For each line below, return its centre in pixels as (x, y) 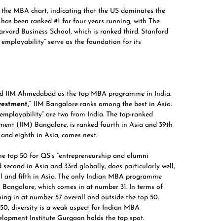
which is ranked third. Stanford (121, 32)
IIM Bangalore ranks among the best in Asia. (102, 104)
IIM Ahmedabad (32, 94)
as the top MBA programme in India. (114, 94)
